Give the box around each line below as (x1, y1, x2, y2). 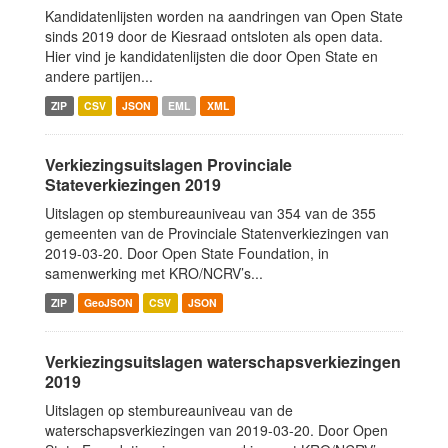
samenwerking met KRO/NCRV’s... (45, 263, 263, 283)
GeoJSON (83, 295, 133, 310)
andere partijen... (45, 66, 153, 86)
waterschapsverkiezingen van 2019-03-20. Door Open (45, 420, 388, 440)
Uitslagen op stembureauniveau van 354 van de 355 (45, 203, 376, 223)
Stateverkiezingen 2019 (45, 173, 221, 196)
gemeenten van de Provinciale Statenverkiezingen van (45, 223, 389, 243)
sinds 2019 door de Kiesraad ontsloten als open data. (45, 26, 383, 46)
